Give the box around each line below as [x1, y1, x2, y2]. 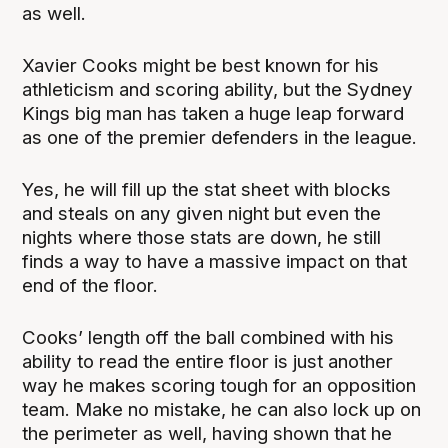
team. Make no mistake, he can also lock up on [22, 397, 422, 421]
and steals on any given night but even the [22, 201, 382, 225]
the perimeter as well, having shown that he [22, 421, 393, 445]
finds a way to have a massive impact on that [22, 249, 408, 273]
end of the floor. [22, 273, 159, 297]
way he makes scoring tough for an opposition [22, 373, 417, 397]
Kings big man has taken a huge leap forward [22, 101, 405, 125]
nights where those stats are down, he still [22, 225, 382, 249]
